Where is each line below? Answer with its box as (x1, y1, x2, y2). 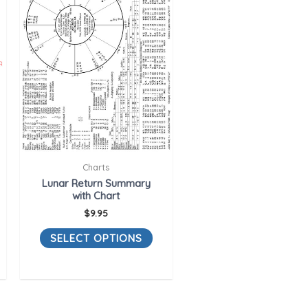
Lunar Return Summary (41, 176, 151, 190)
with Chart (72, 188, 120, 202)
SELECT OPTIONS (49, 232, 142, 245)
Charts (82, 162, 110, 173)
